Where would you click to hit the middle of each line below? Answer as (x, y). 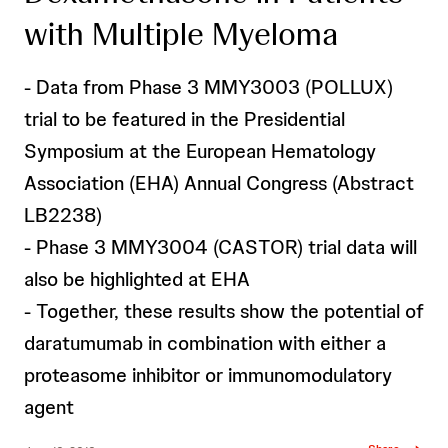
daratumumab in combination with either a (205, 343)
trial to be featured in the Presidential (184, 119)
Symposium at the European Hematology (200, 151)
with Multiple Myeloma (181, 34)
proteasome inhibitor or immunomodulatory (208, 375)
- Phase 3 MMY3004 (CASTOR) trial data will (220, 247)
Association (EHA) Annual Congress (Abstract (219, 183)
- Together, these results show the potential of (224, 311)
